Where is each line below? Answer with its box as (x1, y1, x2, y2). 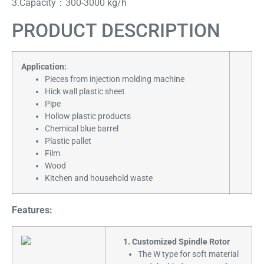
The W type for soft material (138, 249, 239, 259)
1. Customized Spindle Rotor (114, 236, 230, 247)
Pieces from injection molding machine (45, 74, 184, 84)
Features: (12, 204, 52, 216)
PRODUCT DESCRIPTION (12, 19, 220, 42)
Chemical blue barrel (45, 123, 118, 134)
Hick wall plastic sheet (45, 86, 125, 97)
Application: (21, 61, 67, 72)
